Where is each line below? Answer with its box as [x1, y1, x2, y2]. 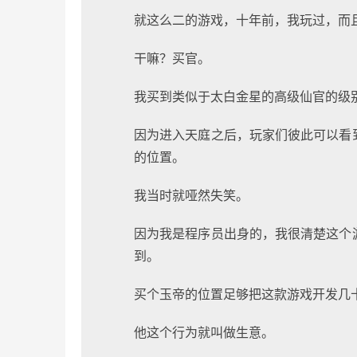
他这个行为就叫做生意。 [134, 324, 274, 341]
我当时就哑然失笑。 [134, 187, 249, 204]
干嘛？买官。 [134, 50, 210, 67]
